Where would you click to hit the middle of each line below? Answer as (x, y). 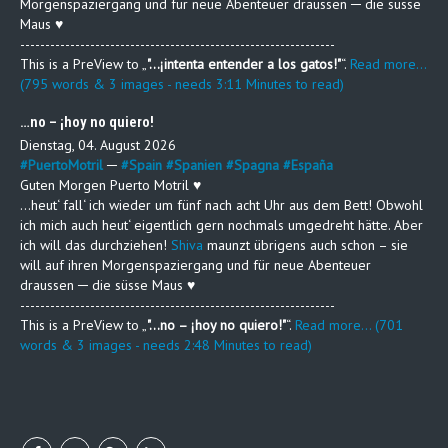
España (312, 165)
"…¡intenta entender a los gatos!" (244, 64)
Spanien (198, 165)
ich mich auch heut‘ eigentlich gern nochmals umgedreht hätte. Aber (221, 225)
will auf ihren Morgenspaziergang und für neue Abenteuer (195, 265)
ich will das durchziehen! (95, 245)
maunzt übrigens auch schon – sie (305, 245)
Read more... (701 (349, 325)
